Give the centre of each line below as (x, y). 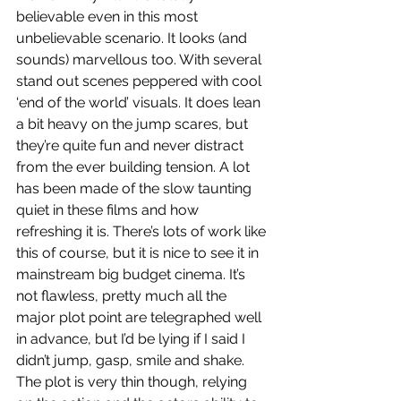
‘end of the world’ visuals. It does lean (140, 102)
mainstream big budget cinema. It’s (132, 274)
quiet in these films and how (109, 210)
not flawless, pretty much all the (123, 296)
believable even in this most (109, 17)
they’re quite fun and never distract (132, 145)
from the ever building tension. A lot (135, 167)
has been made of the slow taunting (136, 188)
